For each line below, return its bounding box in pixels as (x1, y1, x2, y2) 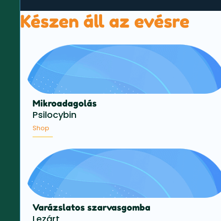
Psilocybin (33, 109, 76, 121)
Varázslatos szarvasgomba (33, 202, 150, 213)
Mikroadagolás (33, 98, 97, 109)
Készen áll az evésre (20, 11, 189, 32)
